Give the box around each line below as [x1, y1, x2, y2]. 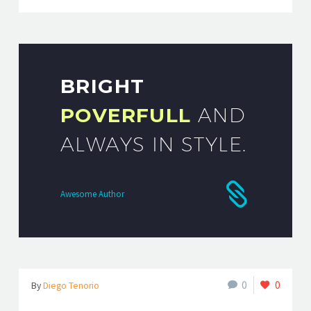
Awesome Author [60, 187, 124, 200]
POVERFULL [60, 103, 192, 127]
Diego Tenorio [43, 280, 99, 292]
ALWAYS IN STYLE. [60, 133, 247, 155]
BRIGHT [60, 74, 145, 98]
